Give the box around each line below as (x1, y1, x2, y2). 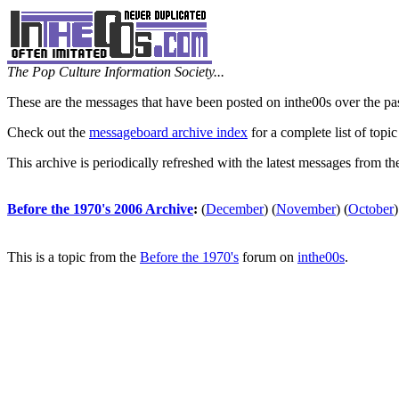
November (276, 201, 336, 216)
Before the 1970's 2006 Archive (7, 201, 193, 216)
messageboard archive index (89, 125, 248, 140)
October (348, 201, 394, 216)
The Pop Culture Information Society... (7, 64, 224, 79)
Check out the (7, 125, 89, 140)
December (206, 201, 264, 216)
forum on (239, 249, 297, 265)
